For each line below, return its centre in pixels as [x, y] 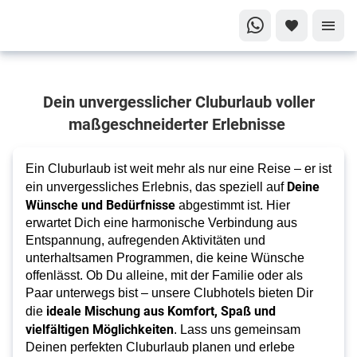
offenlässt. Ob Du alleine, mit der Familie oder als [164, 275]
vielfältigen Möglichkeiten [100, 329]
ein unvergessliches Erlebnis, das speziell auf [156, 187]
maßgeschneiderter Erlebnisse [178, 124]
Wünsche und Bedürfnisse [100, 204]
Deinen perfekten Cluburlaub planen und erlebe [160, 347]
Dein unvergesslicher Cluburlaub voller [178, 101]
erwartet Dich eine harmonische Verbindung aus [161, 223]
